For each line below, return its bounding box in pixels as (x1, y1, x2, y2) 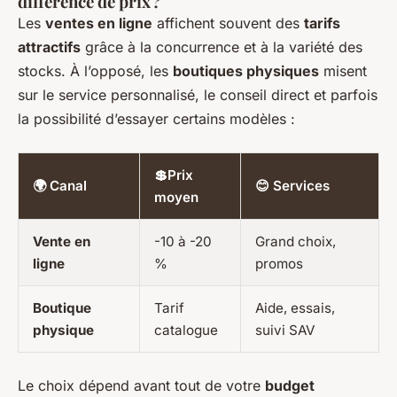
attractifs (18, 38, 81, 57)
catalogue (154, 322, 218, 339)
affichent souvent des (152, 14, 304, 33)
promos (255, 255, 303, 273)
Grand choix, (255, 233, 336, 251)
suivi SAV (255, 322, 315, 339)
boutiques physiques (173, 62, 319, 81)
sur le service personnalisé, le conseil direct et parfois (18, 86, 378, 105)
